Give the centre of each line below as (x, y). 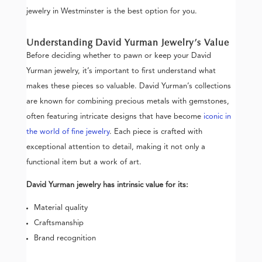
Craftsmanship (58, 223)
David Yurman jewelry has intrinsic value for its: (107, 185)
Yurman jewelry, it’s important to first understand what (121, 71)
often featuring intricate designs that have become (115, 116)
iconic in (217, 116)
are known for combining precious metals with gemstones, (127, 101)
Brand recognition (65, 238)
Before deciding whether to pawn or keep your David (118, 56)
